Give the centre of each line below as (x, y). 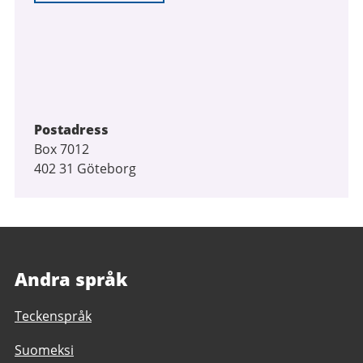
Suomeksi (44, 350)
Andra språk (71, 278)
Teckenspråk (53, 316)
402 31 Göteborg (85, 168)
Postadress (71, 129)
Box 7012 (62, 149)
